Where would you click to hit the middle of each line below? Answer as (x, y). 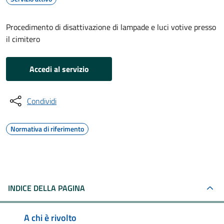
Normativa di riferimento (47, 129)
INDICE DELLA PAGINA (46, 188)
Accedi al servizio (59, 69)
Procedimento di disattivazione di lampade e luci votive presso (111, 27)
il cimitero (23, 39)
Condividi (42, 101)
